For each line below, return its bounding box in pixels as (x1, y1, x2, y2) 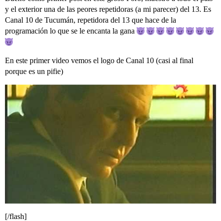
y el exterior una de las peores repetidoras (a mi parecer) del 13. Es (5, 4, 211, 13)
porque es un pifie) (5, 67, 63, 75)
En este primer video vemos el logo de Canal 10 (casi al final (5, 56, 193, 65)
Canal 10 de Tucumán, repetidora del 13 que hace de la (5, 15, 176, 24)
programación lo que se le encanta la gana (5, 26, 137, 35)
